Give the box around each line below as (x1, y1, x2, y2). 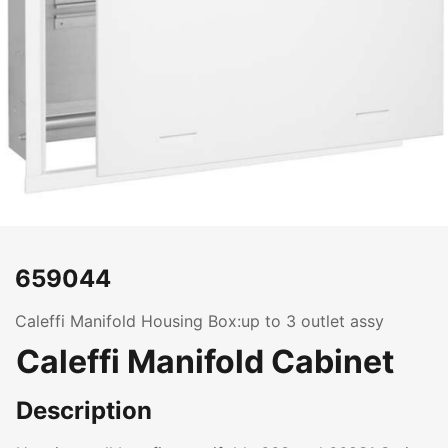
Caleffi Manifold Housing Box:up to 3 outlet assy (15, 311, 384, 331)
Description (16, 396, 152, 425)
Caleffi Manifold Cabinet (16, 342, 394, 381)
